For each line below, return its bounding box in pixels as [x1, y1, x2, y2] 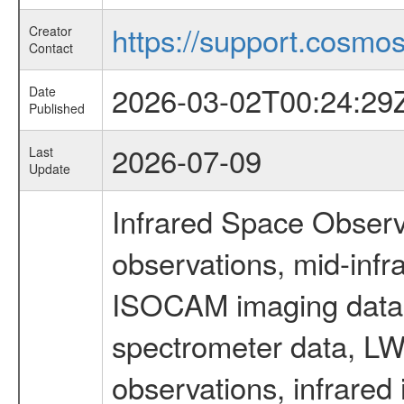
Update [28, 160, 70, 179]
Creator [28, 22, 72, 41]
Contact [28, 39, 73, 58]
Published [28, 99, 85, 118]
